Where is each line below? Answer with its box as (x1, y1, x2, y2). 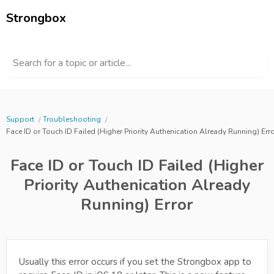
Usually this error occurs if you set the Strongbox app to (19, 256, 251, 268)
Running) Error (81, 194, 193, 215)
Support (6, 114, 34, 124)
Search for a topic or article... (13, 56, 131, 70)
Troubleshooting (43, 114, 101, 124)
